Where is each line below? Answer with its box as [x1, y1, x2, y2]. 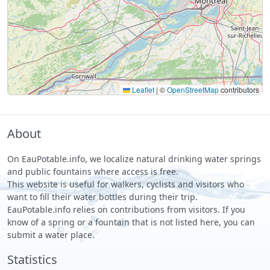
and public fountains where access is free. [7, 165, 178, 177]
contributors [219, 84, 259, 95]
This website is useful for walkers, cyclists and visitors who [7, 178, 244, 190]
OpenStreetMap [167, 84, 219, 95]
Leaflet [130, 84, 154, 95]
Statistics [7, 251, 57, 268]
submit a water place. [7, 228, 95, 240]
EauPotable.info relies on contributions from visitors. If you [7, 203, 245, 215]
